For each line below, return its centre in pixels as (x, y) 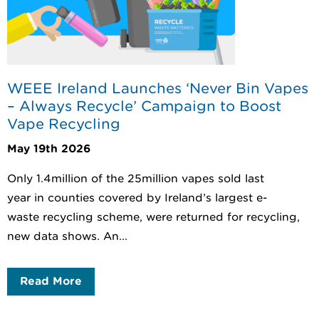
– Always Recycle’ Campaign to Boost (144, 106)
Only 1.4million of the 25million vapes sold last (136, 179)
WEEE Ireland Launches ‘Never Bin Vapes (158, 88)
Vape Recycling (64, 124)
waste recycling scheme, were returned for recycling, (153, 218)
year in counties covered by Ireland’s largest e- (137, 198)
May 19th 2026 (49, 149)
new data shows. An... (67, 237)
